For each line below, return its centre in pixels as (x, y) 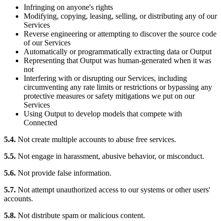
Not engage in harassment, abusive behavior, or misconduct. (110, 156)
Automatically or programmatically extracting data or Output (118, 52)
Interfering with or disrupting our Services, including (105, 78)
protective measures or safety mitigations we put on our (109, 96)
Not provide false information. (64, 173)
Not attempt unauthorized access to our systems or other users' (113, 190)
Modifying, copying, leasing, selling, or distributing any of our (120, 16)
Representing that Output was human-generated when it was (117, 61)
